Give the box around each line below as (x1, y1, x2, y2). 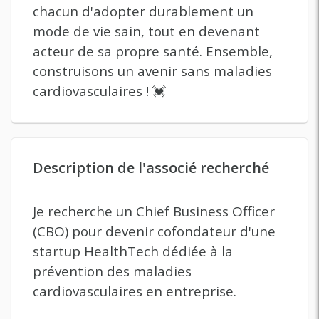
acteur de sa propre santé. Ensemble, (33, 42, 273, 61)
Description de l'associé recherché (33, 158, 269, 177)
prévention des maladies (33, 262, 192, 281)
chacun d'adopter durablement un (33, 2, 253, 21)
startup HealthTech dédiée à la (33, 242, 233, 261)
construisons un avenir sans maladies (33, 62, 272, 80)
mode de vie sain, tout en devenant (33, 22, 260, 41)
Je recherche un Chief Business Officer (33, 202, 275, 221)
